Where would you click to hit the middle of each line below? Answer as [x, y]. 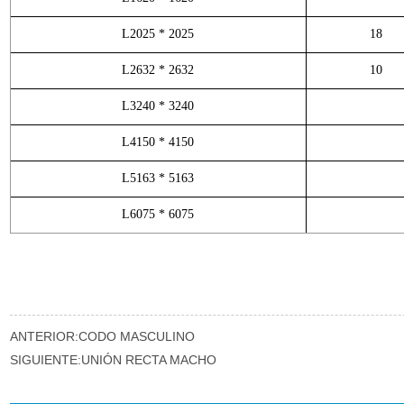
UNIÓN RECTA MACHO [148, 360]
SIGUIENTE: [45, 360]
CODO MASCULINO [136, 336]
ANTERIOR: [44, 336]
